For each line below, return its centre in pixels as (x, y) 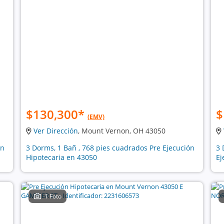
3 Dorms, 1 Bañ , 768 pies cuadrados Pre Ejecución (110, 148)
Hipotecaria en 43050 (61, 157)
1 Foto (53, 196)
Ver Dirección (55, 131)
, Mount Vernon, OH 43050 (121, 131)
